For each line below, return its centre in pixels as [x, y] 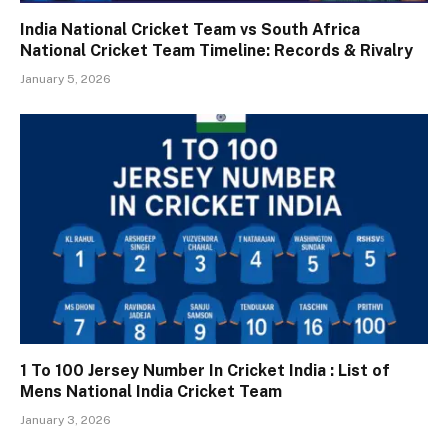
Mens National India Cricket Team [151, 391]
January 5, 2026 [65, 79]
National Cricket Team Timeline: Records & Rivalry [216, 51]
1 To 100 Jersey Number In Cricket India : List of [205, 370]
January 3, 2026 [65, 419]
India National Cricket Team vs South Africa [190, 30]
